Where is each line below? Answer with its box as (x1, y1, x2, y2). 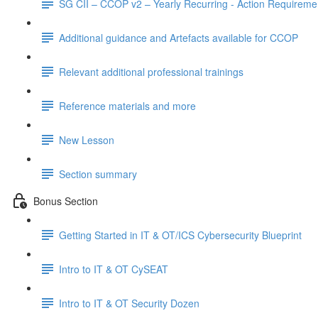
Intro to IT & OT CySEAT (59, 261, 168, 276)
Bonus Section (33, 193, 98, 208)
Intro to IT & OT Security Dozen (59, 295, 199, 310)
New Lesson (59, 132, 114, 147)
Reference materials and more (59, 98, 196, 113)
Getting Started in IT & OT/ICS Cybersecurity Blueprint (59, 227, 302, 242)
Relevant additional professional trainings (59, 64, 243, 79)
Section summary (59, 166, 137, 181)
